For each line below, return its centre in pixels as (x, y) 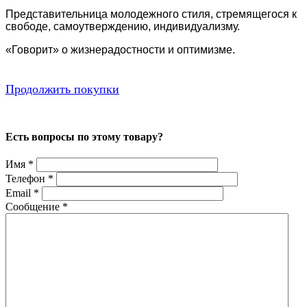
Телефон (27, 178)
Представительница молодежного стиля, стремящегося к (151, 14)
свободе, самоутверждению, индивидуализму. (123, 27)
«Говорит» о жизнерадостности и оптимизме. (120, 50)
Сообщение (34, 206)
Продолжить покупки (62, 89)
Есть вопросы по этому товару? (84, 136)
